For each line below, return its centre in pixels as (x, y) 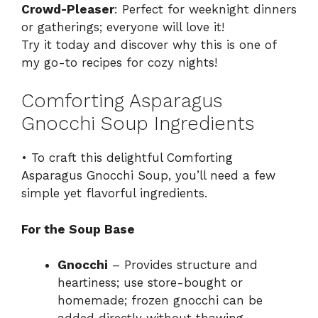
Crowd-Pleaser (68, 9)
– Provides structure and (183, 265)
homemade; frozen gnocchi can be (160, 301)
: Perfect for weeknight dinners (205, 9)
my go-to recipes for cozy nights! (119, 62)
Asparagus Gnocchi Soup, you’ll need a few (148, 176)
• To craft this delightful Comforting (127, 158)
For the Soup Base (78, 229)
